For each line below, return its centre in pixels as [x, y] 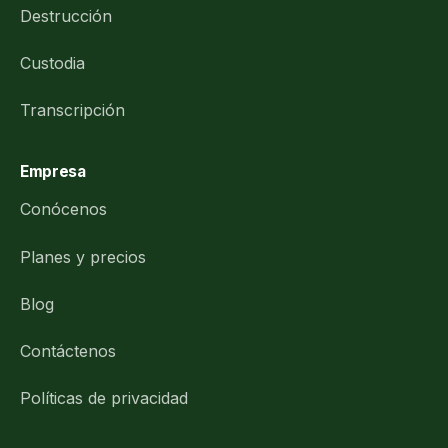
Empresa [53, 171]
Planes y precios [83, 256]
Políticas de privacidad [104, 398]
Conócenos [63, 209]
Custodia [52, 62]
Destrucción [66, 15]
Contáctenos [68, 350]
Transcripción [72, 110]
